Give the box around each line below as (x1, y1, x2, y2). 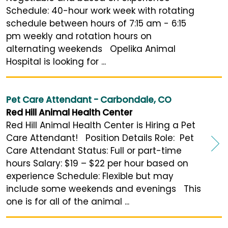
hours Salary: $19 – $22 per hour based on (6, 157, 188, 170)
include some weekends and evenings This (6, 183, 201, 195)
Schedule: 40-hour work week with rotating (6, 5, 194, 17)
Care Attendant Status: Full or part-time (6, 145, 182, 157)
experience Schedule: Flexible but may (6, 170, 174, 183)
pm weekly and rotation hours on (6, 30, 152, 43)
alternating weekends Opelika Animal (6, 43, 176, 55)
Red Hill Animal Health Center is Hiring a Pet (6, 119, 195, 132)
